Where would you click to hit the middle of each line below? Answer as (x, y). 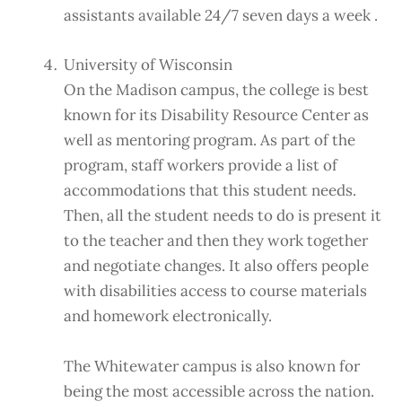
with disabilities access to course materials (215, 291)
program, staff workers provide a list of (201, 166)
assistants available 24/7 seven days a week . (221, 16)
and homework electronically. (168, 316)
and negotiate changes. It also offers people (216, 266)
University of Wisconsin (148, 65)
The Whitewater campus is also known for (212, 366)
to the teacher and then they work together (216, 241)
